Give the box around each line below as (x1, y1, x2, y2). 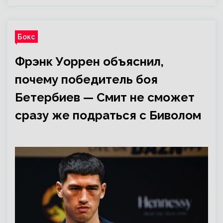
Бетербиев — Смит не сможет (15, 90, 195, 105)
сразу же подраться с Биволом (15, 108, 201, 122)
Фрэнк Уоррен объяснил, (15, 54, 164, 69)
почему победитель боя (15, 72, 158, 87)
